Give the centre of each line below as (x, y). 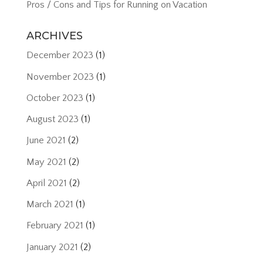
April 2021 (46, 183)
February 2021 (55, 226)
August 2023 (52, 119)
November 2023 (60, 77)
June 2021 (46, 141)
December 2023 (60, 55)
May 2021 (46, 162)
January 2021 (52, 247)
